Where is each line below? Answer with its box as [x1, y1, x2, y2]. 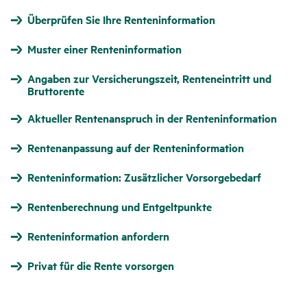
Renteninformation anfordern [27, 228, 169, 245]
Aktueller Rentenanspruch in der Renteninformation [27, 110, 277, 127]
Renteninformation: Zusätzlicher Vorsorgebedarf [27, 169, 261, 186]
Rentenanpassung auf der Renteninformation [27, 140, 244, 156]
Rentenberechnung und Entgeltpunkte [27, 199, 212, 215]
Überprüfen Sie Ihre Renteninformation [27, 12, 215, 28]
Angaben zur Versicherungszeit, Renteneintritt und [27, 71, 271, 87]
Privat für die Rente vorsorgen [27, 258, 174, 274]
